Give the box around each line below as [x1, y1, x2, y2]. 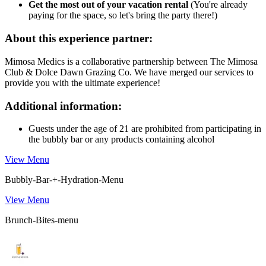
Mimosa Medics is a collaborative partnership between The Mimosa [5, 56, 258, 66]
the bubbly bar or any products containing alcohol [28, 134, 214, 145]
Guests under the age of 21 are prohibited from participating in [28, 123, 261, 134]
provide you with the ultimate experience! [5, 77, 160, 88]
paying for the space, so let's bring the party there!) [28, 10, 217, 21]
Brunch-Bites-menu [5, 215, 78, 226]
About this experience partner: [5, 32, 153, 45]
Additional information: [5, 99, 122, 112]
